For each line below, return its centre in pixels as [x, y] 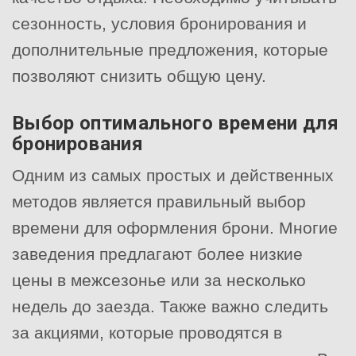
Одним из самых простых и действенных [173, 175]
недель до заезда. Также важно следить [170, 306]
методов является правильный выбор [159, 201]
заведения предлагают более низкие [157, 253]
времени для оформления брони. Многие [175, 227]
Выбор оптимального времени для [175, 123]
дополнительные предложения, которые [170, 49]
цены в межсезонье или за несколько [159, 280]
